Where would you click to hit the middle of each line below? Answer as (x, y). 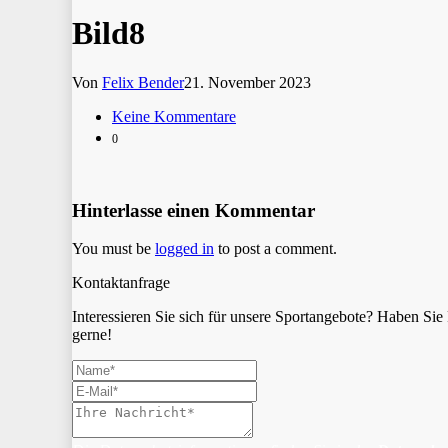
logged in (184, 249)
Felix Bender (143, 82)
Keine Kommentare (174, 116)
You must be (113, 249)
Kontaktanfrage (121, 283)
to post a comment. (275, 249)
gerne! (92, 335)
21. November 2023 (247, 82)
